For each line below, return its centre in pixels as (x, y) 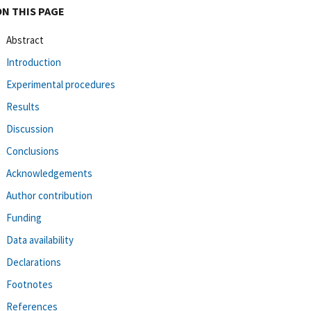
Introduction (34, 62)
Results (23, 106)
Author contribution (49, 195)
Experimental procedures (61, 84)
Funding (24, 217)
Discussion (30, 128)
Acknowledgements (49, 173)
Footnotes (30, 284)
